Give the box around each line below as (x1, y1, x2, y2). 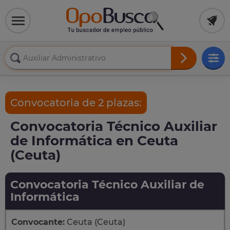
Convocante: (11, 217, 65, 227)
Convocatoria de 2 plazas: (10, 97, 142, 109)
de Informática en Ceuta (10, 132, 178, 149)
